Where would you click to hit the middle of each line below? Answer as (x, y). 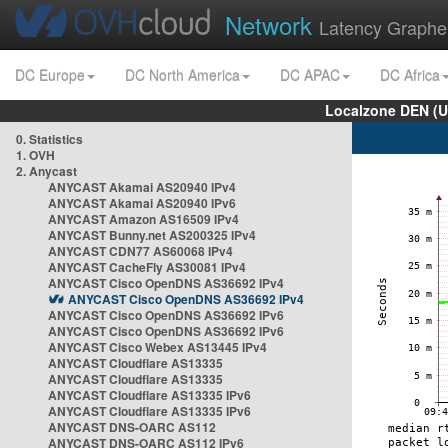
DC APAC (310, 75)
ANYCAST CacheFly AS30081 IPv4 (147, 267)
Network (272, 24)
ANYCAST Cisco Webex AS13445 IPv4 (157, 347)
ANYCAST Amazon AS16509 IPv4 (143, 219)
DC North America (182, 75)
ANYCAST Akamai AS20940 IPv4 (142, 187)
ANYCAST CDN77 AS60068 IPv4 (140, 251)
